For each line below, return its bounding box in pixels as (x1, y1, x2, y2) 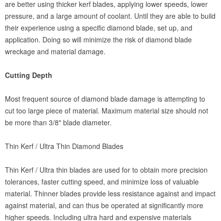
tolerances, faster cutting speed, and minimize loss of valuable (5, 177, 199, 186)
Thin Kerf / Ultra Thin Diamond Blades (5, 141, 123, 151)
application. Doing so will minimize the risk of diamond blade (5, 35, 192, 44)
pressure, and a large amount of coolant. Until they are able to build (5, 11, 216, 21)
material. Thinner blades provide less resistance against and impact (5, 188, 216, 198)
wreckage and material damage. (5, 46, 108, 56)
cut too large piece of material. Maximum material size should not (5, 106, 208, 115)
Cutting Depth (5, 70, 54, 80)
